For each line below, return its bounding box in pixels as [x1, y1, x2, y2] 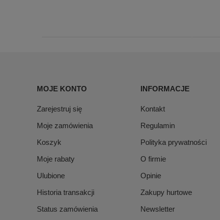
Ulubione [37, 171, 65, 180]
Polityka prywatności [140, 138, 207, 146]
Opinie [140, 171, 161, 180]
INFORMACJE [140, 84, 190, 93]
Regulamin [140, 121, 175, 130]
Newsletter [140, 205, 175, 213]
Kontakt [140, 105, 165, 113]
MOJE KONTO [37, 84, 87, 93]
